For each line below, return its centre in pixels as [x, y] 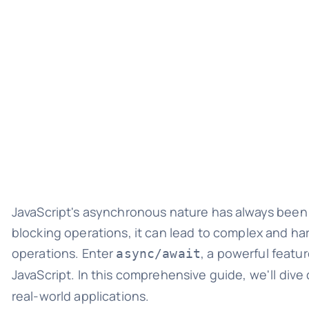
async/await [158, 253]
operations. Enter [64, 253]
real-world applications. [80, 296]
